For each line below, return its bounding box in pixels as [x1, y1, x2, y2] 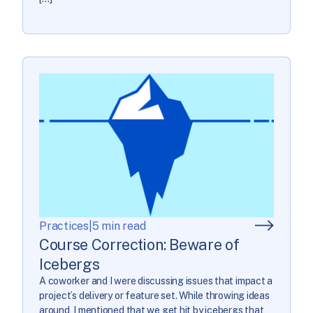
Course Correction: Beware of [39, 235, 240, 254]
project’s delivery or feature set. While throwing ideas [39, 289, 270, 301]
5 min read [92, 219, 146, 233]
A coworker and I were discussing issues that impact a [39, 275, 273, 286]
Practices [39, 219, 89, 233]
